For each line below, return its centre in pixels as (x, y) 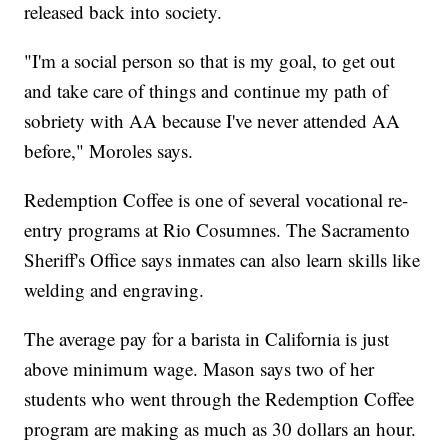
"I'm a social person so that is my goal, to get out (210, 60)
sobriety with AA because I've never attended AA (212, 120)
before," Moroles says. (109, 150)
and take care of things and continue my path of (206, 90)
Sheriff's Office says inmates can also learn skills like (222, 259)
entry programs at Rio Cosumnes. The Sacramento (217, 229)
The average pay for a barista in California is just (207, 338)
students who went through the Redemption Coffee (219, 398)
